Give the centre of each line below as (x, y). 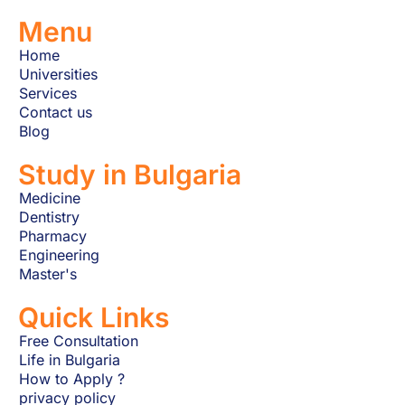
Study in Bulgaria (130, 175)
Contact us (56, 113)
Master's (48, 274)
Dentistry (49, 217)
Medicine (50, 198)
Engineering (59, 255)
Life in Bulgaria (70, 360)
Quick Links (94, 318)
